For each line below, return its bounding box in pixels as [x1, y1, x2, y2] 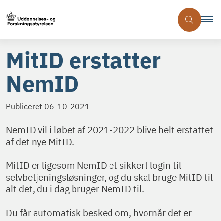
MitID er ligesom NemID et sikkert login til [6, 159, 181, 171]
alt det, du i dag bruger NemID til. [6, 183, 144, 195]
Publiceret [6, 101, 44, 111]
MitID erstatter [6, 45, 161, 74]
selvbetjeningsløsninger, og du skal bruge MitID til [6, 171, 213, 183]
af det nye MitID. [6, 135, 74, 147]
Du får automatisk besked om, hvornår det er [6, 206, 192, 219]
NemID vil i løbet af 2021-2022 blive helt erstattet [6, 123, 213, 136]
